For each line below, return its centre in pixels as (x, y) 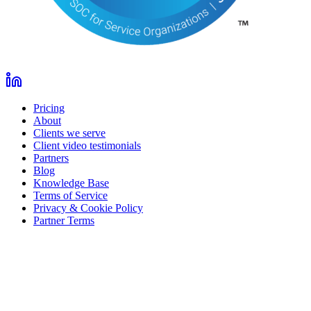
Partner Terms (64, 221)
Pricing (49, 108)
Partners (51, 158)
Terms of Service (70, 196)
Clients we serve (69, 133)
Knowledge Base (71, 183)
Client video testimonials (87, 146)
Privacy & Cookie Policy (88, 208)
